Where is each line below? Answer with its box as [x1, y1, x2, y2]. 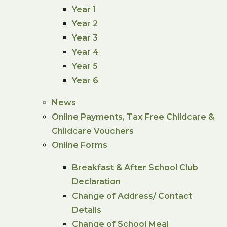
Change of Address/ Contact [72, 191, 193, 201]
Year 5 [72, 61, 98, 71]
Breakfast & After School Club [72, 162, 199, 172]
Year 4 [72, 47, 99, 57]
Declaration [72, 176, 121, 186]
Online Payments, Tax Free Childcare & [52, 111, 215, 122]
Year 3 [72, 32, 98, 43]
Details [72, 205, 102, 215]
